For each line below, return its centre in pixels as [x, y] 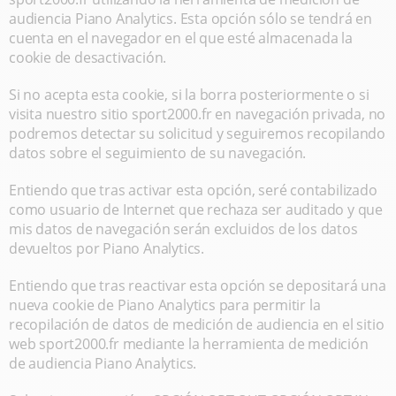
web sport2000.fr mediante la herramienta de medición [189, 344]
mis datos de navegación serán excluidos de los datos [183, 229]
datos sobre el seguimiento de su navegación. [158, 153]
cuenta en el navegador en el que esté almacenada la [181, 38]
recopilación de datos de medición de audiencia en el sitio [197, 324]
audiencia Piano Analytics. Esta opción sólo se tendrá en [190, 19]
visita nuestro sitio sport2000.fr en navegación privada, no [198, 114]
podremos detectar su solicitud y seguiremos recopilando [197, 133]
